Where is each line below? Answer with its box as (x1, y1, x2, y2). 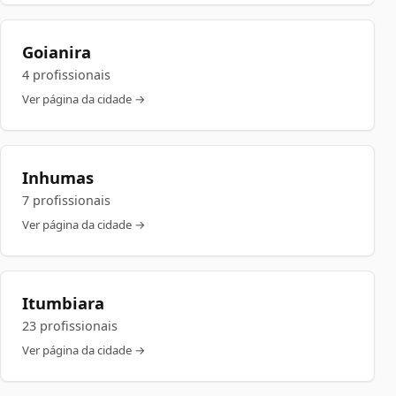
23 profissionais (22, 317, 118, 334)
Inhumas (22, 166, 94, 188)
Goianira (22, 41, 91, 63)
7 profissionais (22, 192, 110, 209)
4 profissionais (22, 66, 110, 83)
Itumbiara (22, 292, 104, 314)
